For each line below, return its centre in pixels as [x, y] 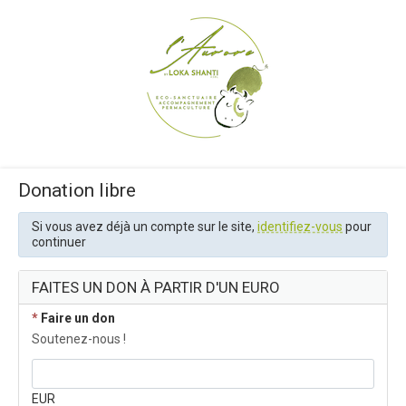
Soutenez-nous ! [79, 338]
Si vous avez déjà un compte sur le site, [145, 226]
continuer [59, 242]
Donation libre [77, 190]
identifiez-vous [300, 226]
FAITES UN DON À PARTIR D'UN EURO [156, 287]
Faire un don [78, 319]
